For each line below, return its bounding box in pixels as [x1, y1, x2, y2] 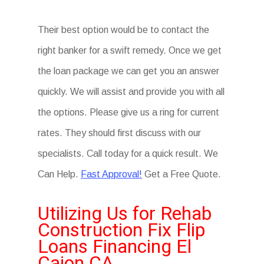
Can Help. [38, 169, 81, 179]
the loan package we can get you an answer [38, 66, 220, 76]
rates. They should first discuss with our [38, 128, 202, 138]
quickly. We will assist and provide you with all [38, 87, 225, 97]
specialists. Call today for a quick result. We [38, 148, 219, 159]
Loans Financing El [38, 235, 192, 258]
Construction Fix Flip [38, 219, 206, 241]
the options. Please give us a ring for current [38, 107, 220, 117]
